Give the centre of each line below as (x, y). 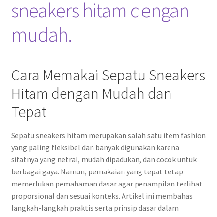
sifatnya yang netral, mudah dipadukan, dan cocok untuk (104, 160)
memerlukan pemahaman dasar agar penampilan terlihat (107, 184)
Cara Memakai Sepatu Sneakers (108, 75)
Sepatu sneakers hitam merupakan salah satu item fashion (108, 135)
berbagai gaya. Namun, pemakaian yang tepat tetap (97, 172)
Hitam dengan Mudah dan (91, 93)
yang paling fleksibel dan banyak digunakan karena (95, 147)
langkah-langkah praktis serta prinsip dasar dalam (95, 208)
